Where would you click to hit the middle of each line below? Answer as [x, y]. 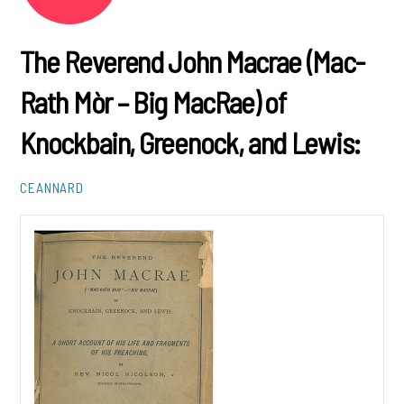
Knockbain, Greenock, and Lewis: [190, 142]
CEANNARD [52, 187]
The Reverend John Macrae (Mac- [192, 61]
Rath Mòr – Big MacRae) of [153, 101]
